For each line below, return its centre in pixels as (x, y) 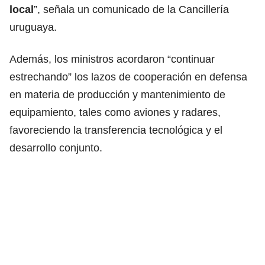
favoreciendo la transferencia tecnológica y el (116, 130)
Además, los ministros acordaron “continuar (112, 59)
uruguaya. (33, 27)
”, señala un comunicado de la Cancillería (131, 9)
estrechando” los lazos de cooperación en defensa (128, 77)
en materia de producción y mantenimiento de (117, 94)
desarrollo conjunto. (56, 148)
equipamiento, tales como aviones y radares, (115, 112)
